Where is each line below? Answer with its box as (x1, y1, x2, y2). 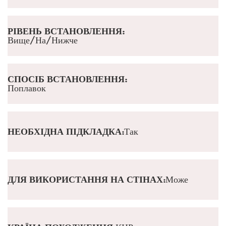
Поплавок (8, 82, 46, 94)
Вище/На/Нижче (8, 34, 78, 46)
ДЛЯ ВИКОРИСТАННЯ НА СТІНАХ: (8, 174, 165, 185)
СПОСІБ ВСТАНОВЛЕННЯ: (8, 73, 127, 85)
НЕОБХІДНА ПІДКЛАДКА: (8, 126, 124, 137)
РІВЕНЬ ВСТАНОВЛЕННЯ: (8, 25, 125, 37)
